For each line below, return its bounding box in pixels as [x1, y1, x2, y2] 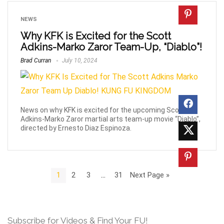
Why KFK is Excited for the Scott [20, 30, 171, 42]
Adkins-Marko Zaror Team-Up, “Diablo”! [20, 41, 202, 53]
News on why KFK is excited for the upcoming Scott [20, 105, 185, 114]
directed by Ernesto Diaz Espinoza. [20, 123, 131, 132]
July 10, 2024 [60, 57, 97, 64]
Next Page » [130, 170, 169, 180]
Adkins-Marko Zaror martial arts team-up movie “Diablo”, [20, 114, 200, 123]
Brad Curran [20, 57, 51, 64]
